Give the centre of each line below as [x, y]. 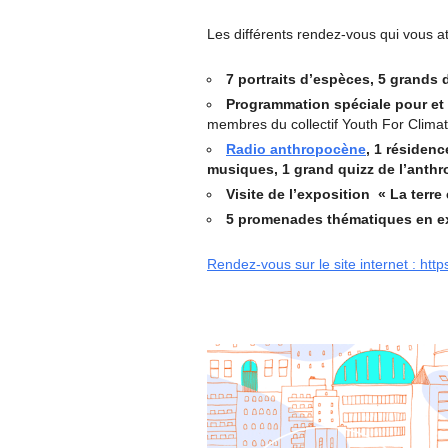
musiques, [244, 169]
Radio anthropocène [296, 149]
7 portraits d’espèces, [302, 79]
